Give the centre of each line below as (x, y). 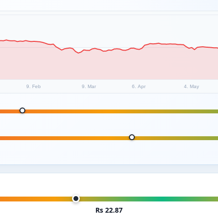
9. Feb (33, 86)
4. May (191, 86)
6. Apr (139, 86)
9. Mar (89, 86)
